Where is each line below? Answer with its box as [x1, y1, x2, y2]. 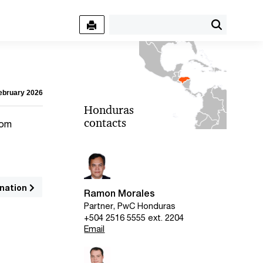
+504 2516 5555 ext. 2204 [84, 212, 184, 222]
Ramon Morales [84, 188, 156, 199]
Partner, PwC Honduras [84, 201, 176, 211]
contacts [84, 116, 127, 130]
